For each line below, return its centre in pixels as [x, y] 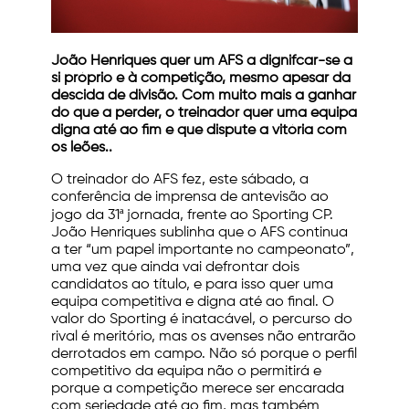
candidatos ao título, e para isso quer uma [192, 285]
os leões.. [82, 148]
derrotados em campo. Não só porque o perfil [204, 355]
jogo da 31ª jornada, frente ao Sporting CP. [192, 216]
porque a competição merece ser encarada [198, 389]
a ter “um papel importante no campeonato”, [203, 251]
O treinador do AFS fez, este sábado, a [180, 180]
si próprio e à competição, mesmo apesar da [201, 79]
